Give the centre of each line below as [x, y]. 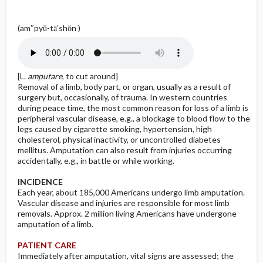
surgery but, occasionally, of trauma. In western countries [122, 97]
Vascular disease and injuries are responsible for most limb [123, 203]
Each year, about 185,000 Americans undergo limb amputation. [131, 192]
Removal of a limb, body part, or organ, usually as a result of [124, 87]
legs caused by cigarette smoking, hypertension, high [114, 129]
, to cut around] [90, 76]
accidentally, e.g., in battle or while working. [96, 161]
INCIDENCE [40, 182]
